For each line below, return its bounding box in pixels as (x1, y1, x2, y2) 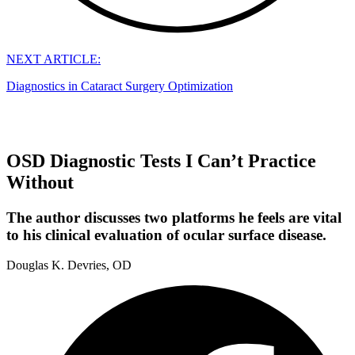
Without (6, 171, 74, 193)
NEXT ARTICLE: (6, 52, 101, 66)
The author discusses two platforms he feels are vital (6, 208, 342, 226)
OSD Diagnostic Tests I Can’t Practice (6, 150, 316, 171)
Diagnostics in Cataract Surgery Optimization (6, 78, 233, 93)
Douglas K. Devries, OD (6, 258, 132, 273)
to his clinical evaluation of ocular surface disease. (6, 226, 326, 243)
